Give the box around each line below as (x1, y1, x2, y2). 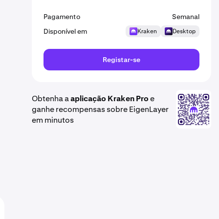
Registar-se (103, 55, 140, 64)
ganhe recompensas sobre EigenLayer (32, 104, 169, 114)
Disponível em (44, 27, 87, 36)
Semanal (172, 12, 199, 21)
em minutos (32, 114, 74, 125)
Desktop (173, 27, 196, 35)
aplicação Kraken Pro (70, 93, 149, 104)
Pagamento (44, 12, 80, 21)
